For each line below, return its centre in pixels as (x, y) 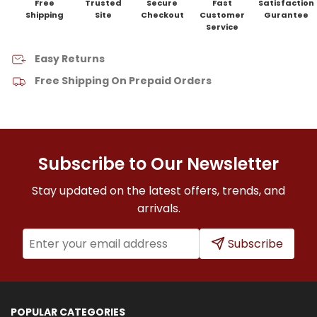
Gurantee (286, 15)
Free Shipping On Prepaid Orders (123, 80)
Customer (222, 15)
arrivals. (158, 208)
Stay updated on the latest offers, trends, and (158, 190)
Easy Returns (70, 58)
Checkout (162, 15)
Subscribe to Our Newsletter (158, 163)
